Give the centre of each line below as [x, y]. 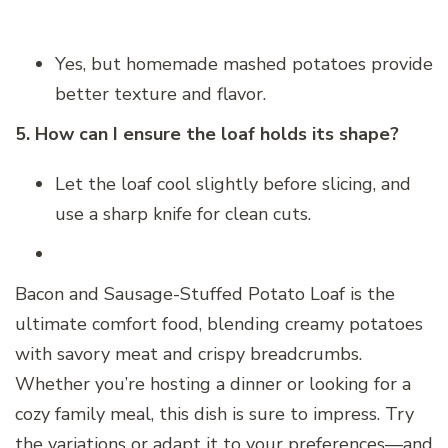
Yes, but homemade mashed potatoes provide [244, 64]
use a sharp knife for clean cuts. [183, 214]
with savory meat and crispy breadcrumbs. [188, 354]
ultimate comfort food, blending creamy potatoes [219, 324]
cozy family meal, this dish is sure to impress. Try [214, 414]
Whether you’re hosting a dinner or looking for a [213, 384]
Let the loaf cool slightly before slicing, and [233, 184]
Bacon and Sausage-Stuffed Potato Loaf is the [205, 294]
